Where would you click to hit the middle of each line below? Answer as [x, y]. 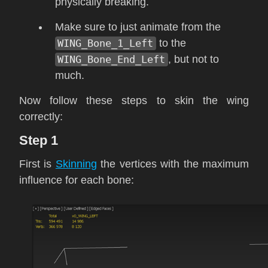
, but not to [193, 60]
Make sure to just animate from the [138, 27]
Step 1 [39, 141]
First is [37, 164]
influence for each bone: [77, 180]
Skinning [76, 164]
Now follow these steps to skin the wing [134, 101]
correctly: [41, 117]
